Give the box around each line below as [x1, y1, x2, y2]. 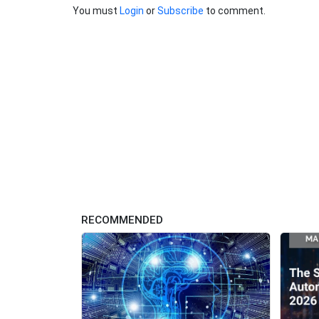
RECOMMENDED [81, 214, 163, 226]
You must [73, 5, 120, 17]
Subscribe [157, 5, 204, 17]
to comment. [204, 5, 266, 17]
